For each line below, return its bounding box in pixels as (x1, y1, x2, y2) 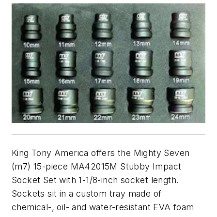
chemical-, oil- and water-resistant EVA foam (12, 201, 194, 212)
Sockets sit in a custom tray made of (12, 188, 162, 199)
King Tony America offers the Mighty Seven (12, 147, 190, 158)
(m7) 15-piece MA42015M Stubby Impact (12, 161, 182, 171)
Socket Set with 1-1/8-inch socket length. (12, 174, 179, 185)
